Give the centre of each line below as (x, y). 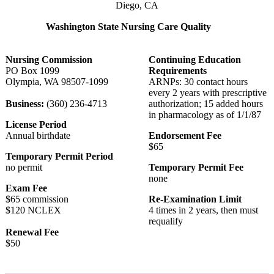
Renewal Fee (32, 232)
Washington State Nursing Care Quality (128, 26)
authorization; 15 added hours (206, 103)
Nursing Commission (49, 59)
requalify (166, 221)
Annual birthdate (38, 135)
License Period (36, 124)
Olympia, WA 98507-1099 (57, 81)
